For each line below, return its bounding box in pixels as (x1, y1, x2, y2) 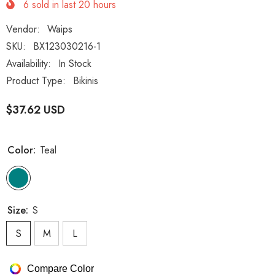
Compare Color (27, 263, 94, 274)
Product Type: (6, 74, 66, 88)
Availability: (6, 56, 51, 71)
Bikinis (73, 74, 98, 88)
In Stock (58, 56, 91, 71)
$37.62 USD (6, 102, 65, 118)
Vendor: (6, 22, 40, 37)
